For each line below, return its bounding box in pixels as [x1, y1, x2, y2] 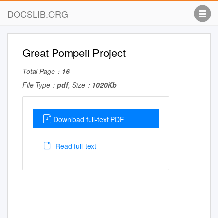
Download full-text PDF [54, 114, 124, 124]
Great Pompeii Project [22, 45, 126, 60]
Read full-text [54, 141, 96, 151]
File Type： [22, 80, 57, 90]
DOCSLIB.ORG [7, 7, 68, 20]
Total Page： [22, 66, 62, 76]
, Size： [68, 80, 92, 90]
